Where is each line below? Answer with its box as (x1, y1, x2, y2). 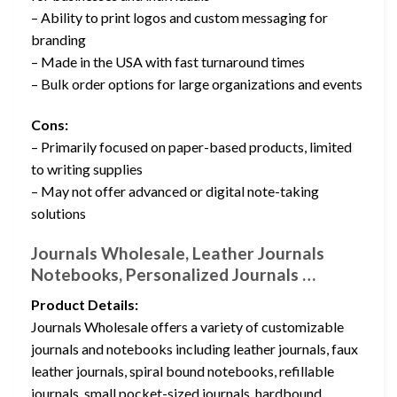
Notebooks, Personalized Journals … (31, 263, 315, 284)
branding (31, 31, 86, 49)
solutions (31, 205, 86, 222)
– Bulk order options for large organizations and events (31, 75, 362, 93)
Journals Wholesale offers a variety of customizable (31, 318, 344, 336)
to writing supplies (31, 160, 143, 178)
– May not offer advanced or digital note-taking (31, 183, 319, 200)
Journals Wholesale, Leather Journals (31, 242, 324, 263)
